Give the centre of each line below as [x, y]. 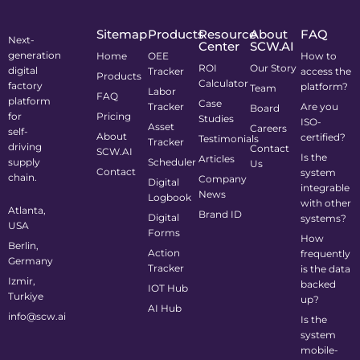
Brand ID [221, 215]
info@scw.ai [37, 317]
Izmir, [22, 281]
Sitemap [122, 35]
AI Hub [164, 309]
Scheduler [172, 162]
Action [164, 253]
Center [219, 47]
